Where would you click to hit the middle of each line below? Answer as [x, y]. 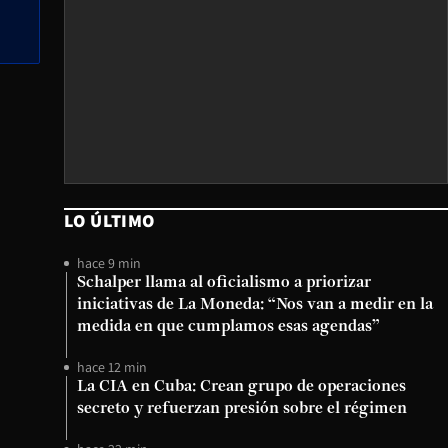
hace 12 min [112, 367]
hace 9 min [109, 263]
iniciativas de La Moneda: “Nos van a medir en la [255, 305]
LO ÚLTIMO [109, 220]
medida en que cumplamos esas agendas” [228, 327]
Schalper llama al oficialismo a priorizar [224, 283]
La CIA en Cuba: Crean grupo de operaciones [241, 387]
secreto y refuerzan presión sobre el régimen [242, 409]
